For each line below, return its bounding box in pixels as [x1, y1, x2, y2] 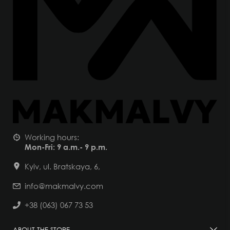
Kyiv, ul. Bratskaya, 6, [25, 162, 100, 171]
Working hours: [25, 132, 79, 142]
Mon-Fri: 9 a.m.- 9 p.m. [25, 142, 107, 152]
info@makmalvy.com [25, 181, 103, 191]
